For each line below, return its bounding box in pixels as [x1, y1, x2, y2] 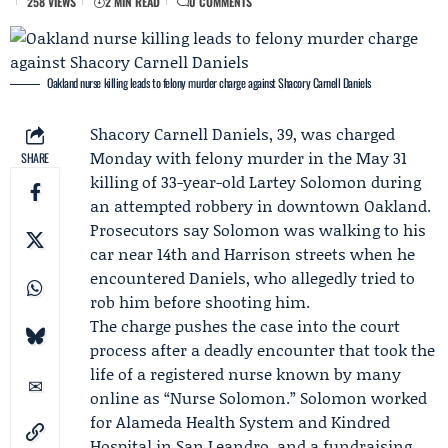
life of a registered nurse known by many [90, 362, 401, 385]
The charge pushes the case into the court [90, 314, 400, 337]
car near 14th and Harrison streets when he [90, 242, 415, 265]
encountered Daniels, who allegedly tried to [90, 266, 415, 289]
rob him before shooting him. [90, 290, 310, 313]
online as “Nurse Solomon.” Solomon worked [90, 386, 427, 409]
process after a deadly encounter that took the [90, 338, 435, 361]
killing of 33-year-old [90, 170, 249, 193]
